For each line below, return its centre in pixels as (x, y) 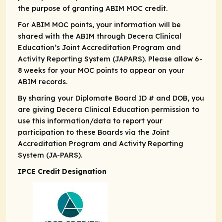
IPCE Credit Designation (62, 172)
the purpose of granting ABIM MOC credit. (93, 9)
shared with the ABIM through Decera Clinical (100, 36)
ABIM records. (43, 82)
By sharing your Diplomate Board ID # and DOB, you (111, 98)
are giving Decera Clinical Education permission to (109, 110)
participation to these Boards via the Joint (94, 133)
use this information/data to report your (90, 121)
